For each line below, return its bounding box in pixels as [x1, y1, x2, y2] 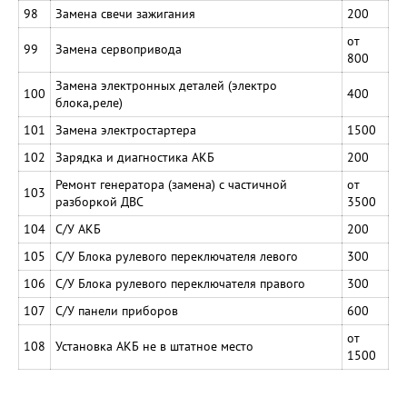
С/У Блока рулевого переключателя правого [55, 275, 305, 292]
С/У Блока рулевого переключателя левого [55, 248, 298, 264]
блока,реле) [55, 94, 123, 111]
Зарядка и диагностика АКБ [55, 149, 214, 165]
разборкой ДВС [55, 194, 144, 210]
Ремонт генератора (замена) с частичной [55, 176, 287, 193]
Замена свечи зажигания [55, 5, 195, 22]
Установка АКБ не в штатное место [55, 338, 253, 354]
